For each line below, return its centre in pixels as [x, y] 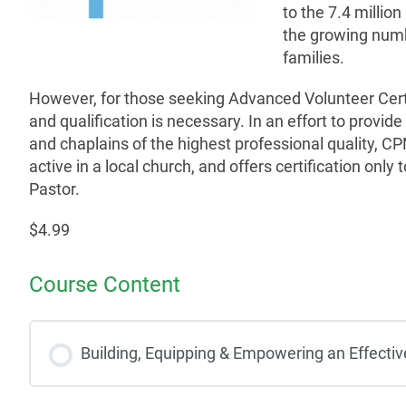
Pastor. [54, 188]
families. [314, 57]
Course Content [105, 284]
